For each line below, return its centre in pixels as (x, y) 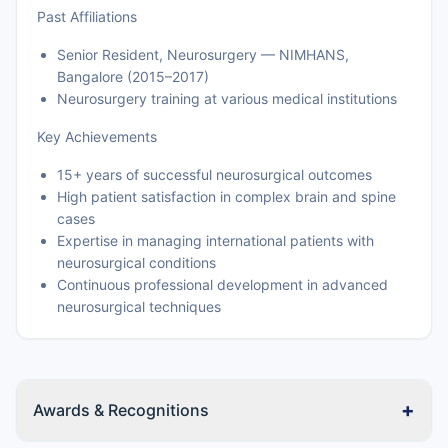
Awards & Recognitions (121, 410)
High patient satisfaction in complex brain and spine (226, 196)
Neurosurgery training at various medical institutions (227, 98)
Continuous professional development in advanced (222, 284)
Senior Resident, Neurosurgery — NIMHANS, (203, 54)
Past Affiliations (87, 16)
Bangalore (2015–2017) (133, 76)
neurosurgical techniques (139, 306)
